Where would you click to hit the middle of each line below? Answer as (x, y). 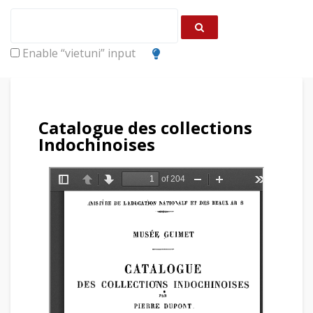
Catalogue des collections (145, 128)
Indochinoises (97, 144)
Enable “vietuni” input (78, 53)
